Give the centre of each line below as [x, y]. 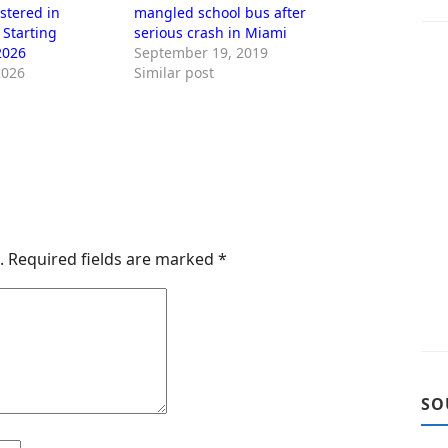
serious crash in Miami [211, 32]
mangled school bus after [220, 12]
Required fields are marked [113, 258]
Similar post [174, 72]
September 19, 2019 [201, 52]
